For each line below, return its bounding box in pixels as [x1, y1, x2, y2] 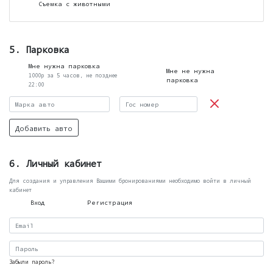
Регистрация [87, 197, 132, 207]
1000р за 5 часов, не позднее [29, 71, 118, 79]
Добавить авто [15, 122, 73, 133]
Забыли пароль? [9, 258, 55, 266]
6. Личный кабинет [9, 157, 102, 170]
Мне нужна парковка [29, 62, 101, 71]
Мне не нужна [166, 66, 215, 75]
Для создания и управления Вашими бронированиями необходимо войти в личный [9, 176, 251, 184]
